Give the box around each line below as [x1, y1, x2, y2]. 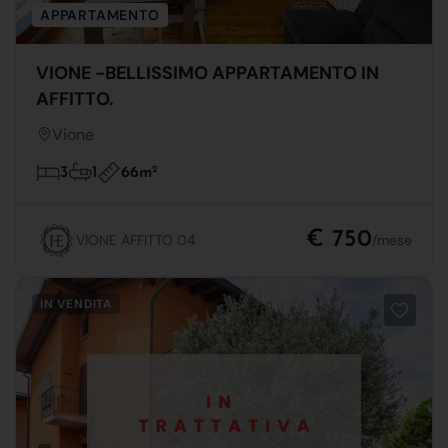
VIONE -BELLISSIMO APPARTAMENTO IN [36, 60, 379, 85]
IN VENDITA [40, 295, 112, 312]
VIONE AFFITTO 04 [76, 230, 196, 249]
